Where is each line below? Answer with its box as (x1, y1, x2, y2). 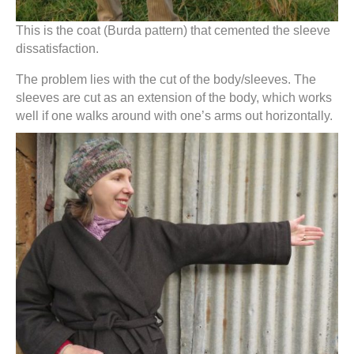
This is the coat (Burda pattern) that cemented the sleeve (16, 24, 330, 37)
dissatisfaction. (16, 42, 99, 55)
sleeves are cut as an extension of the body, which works (16, 91, 332, 104)
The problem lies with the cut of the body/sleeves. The (16, 73, 316, 86)
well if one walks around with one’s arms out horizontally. (16, 109, 333, 122)
